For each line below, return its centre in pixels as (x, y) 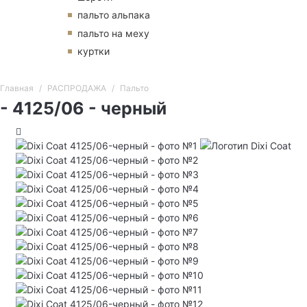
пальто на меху (113, 33)
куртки (94, 51)
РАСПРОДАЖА (76, 88)
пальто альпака (114, 15)
